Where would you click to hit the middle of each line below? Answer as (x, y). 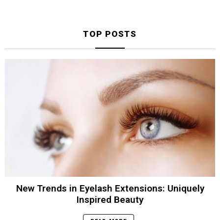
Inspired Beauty (110, 200)
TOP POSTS (110, 34)
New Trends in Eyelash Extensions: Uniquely (110, 189)
